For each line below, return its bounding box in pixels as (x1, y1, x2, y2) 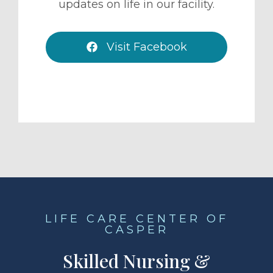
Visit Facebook (103, 40, 187, 54)
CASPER (104, 223, 169, 237)
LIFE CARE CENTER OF (44, 212, 229, 226)
